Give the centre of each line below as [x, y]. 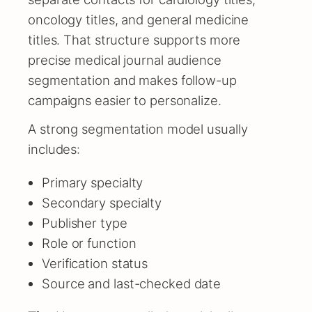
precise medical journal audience [125, 60]
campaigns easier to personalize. [125, 101]
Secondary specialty [102, 202]
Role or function [89, 243]
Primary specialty [93, 182]
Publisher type [85, 223]
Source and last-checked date [132, 283]
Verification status [95, 263]
